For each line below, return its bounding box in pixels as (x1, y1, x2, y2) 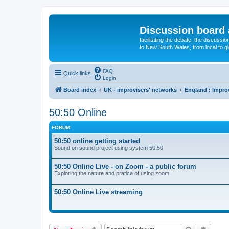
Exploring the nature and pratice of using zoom (54, 170, 169, 176)
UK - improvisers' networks (104, 86, 177, 93)
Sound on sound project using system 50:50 (54, 144, 163, 151)
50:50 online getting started (54, 136, 140, 145)
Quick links (63, 70, 91, 76)
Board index (63, 86, 96, 93)
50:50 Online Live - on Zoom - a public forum (54, 162, 196, 170)
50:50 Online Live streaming (54, 188, 143, 196)
